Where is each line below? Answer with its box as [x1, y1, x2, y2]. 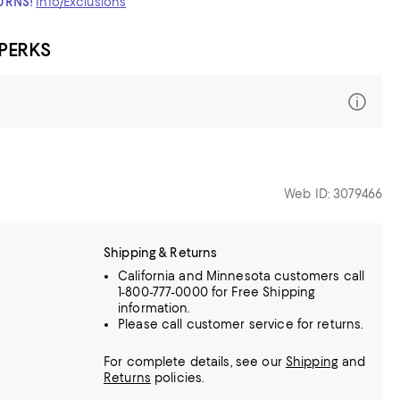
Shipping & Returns [104, 246, 218, 260]
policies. [150, 371, 204, 385]
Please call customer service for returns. [118, 317, 363, 331]
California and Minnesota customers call [118, 269, 365, 283]
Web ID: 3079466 [284, 187, 382, 201]
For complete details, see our [104, 354, 286, 369]
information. [118, 301, 190, 315]
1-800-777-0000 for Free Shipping [118, 285, 316, 299]
